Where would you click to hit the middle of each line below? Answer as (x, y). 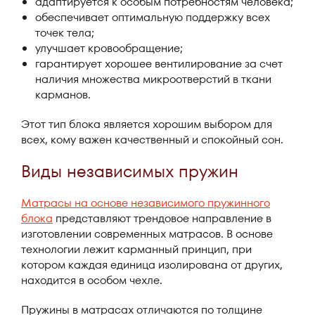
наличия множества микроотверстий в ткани (153, 79)
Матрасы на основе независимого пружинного (146, 203)
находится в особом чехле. (92, 280)
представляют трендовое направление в (162, 218)
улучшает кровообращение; (109, 48)
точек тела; (65, 33)
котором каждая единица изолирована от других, (152, 265)
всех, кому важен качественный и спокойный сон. (152, 140)
